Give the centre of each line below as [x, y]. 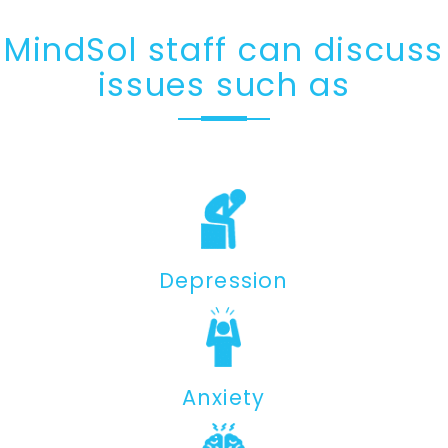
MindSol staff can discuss [223, 50]
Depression [223, 280]
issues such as [224, 85]
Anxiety [223, 397]
